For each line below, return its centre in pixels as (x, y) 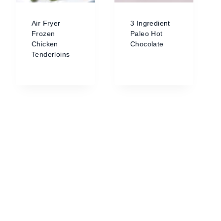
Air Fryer (46, 23)
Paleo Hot (147, 34)
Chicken (45, 44)
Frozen (43, 34)
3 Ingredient (150, 23)
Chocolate (147, 44)
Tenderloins (51, 54)
